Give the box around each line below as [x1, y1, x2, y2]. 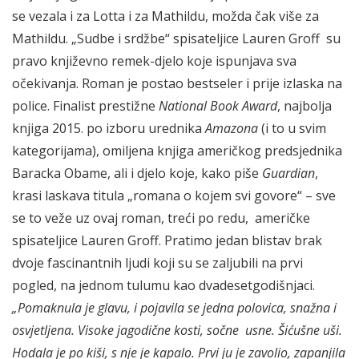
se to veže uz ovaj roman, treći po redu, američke [12, 208, 310, 227]
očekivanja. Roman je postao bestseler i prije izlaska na [12, 74, 342, 92]
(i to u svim [258, 119, 326, 137]
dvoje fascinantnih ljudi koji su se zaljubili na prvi [12, 253, 303, 272]
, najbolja [277, 96, 332, 115]
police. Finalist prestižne [12, 96, 159, 115]
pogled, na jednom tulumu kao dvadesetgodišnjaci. [12, 276, 315, 294]
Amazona [205, 119, 258, 137]
